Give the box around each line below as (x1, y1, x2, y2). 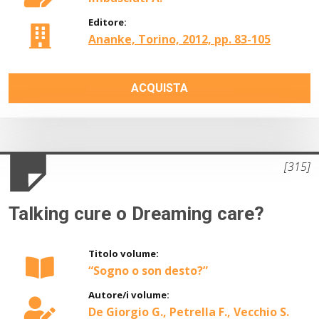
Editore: (88, 16, 127, 29)
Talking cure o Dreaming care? (9, 203, 264, 225)
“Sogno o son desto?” (88, 263, 208, 279)
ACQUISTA (131, 81, 188, 95)
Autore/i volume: (88, 288, 169, 302)
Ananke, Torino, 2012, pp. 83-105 (88, 31, 271, 48)
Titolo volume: (88, 247, 159, 261)
